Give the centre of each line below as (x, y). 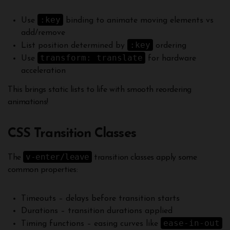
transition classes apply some (144, 158)
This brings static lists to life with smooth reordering (100, 90)
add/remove (43, 33)
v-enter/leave (57, 157)
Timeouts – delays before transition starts (100, 199)
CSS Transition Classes (72, 134)
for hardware (170, 59)
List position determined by (74, 46)
